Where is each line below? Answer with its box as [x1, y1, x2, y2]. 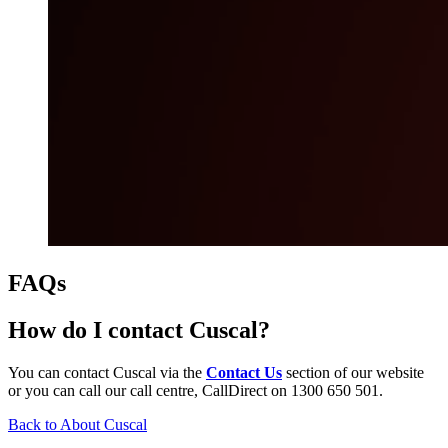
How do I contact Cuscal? [8, 316, 270, 343]
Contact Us [206, 363, 282, 381]
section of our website [282, 363, 424, 381]
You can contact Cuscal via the [8, 363, 206, 381]
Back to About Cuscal [8, 415, 147, 433]
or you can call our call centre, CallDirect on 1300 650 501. [8, 381, 383, 399]
